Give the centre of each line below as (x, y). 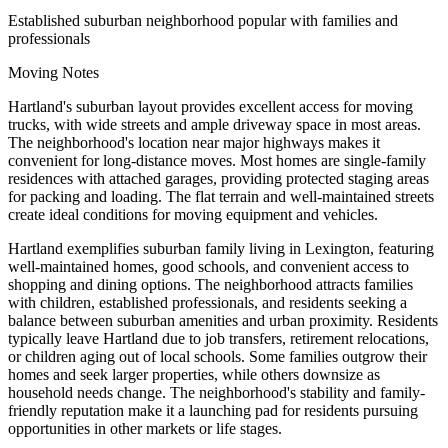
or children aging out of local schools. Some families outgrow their (217, 356)
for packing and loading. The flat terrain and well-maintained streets (221, 196)
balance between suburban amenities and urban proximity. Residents (223, 320)
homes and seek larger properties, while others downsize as (194, 374)
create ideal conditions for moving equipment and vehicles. (193, 214)
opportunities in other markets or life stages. (145, 428)
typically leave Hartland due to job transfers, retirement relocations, (218, 338)
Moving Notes (53, 72)
